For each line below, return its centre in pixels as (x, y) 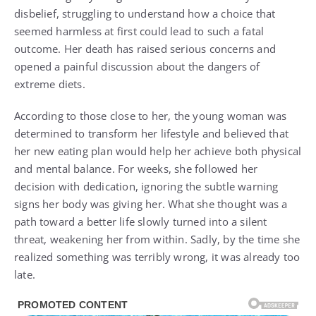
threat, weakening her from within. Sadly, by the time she (157, 239)
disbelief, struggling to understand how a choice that (145, 14)
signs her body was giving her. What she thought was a (151, 204)
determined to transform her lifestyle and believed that (152, 134)
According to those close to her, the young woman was (151, 116)
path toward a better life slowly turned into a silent (141, 222)
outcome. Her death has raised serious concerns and (145, 49)
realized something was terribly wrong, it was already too (157, 257)
